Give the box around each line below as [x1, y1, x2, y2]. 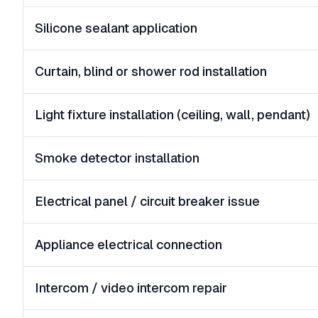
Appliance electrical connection [35, 237, 222, 252]
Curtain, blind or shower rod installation [35, 64, 267, 79]
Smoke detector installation [35, 150, 199, 165]
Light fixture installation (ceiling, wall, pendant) [35, 107, 310, 122]
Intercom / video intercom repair [35, 280, 227, 295]
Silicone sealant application [35, 21, 197, 35]
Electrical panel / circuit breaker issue [35, 194, 260, 209]
